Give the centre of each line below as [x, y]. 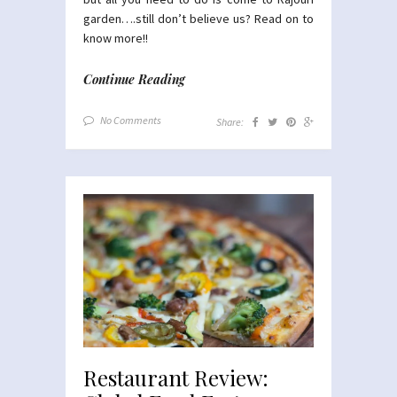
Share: [230, 121]
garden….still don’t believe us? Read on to [198, 18]
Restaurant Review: [176, 377]
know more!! [116, 38]
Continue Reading [134, 79]
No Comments [131, 120]
